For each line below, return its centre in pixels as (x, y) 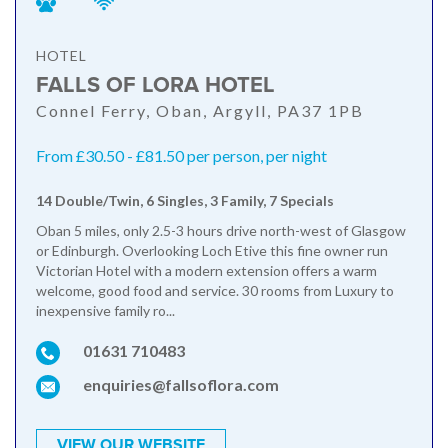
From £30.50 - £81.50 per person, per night (181, 156)
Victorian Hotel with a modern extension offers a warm (206, 271)
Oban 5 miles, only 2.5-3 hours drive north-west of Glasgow (221, 231)
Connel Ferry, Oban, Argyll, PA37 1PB (200, 111)
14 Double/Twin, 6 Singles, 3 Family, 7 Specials (185, 201)
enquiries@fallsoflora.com (181, 385)
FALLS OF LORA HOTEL (155, 86)
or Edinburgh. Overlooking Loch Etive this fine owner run (212, 251)
